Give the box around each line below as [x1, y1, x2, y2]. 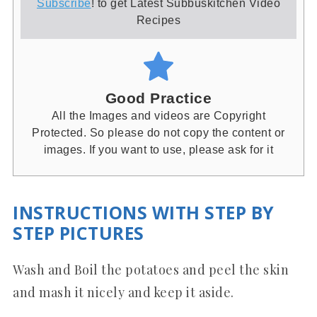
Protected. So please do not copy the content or [32, 125, 285, 139]
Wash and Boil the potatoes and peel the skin [13, 260, 289, 278]
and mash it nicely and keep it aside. [13, 283, 234, 301]
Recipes [136, 13, 181, 27]
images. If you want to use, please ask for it [43, 142, 274, 156]
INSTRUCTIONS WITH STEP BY [13, 200, 275, 224]
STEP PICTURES [13, 221, 144, 245]
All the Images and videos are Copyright [51, 108, 266, 122]
